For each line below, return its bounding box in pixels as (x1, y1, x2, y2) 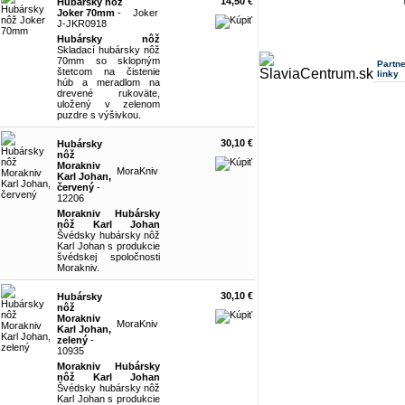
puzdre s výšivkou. (57, 109, 141, 120)
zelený (57, 334, 88, 345)
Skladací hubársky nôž (57, 44, 160, 55)
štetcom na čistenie (57, 66, 160, 77)
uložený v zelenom (57, 99, 160, 109)
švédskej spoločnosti (57, 251, 160, 262)
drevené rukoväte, (57, 88, 160, 99)
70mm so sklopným (57, 55, 160, 66)
